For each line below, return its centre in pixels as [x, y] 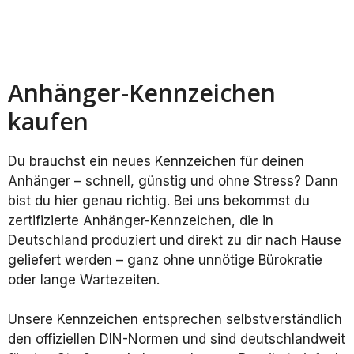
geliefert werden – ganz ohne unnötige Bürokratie [165, 260]
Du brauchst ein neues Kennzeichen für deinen [156, 161]
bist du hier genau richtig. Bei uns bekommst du [159, 200]
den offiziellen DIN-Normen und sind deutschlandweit [177, 339]
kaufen [48, 121]
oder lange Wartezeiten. [84, 279]
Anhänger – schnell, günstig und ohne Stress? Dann [173, 181]
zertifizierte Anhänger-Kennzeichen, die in [141, 220]
